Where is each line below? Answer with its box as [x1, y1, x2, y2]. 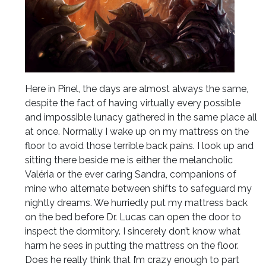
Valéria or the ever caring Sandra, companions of [25, 168, 236, 180]
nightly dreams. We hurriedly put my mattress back [25, 197, 248, 208]
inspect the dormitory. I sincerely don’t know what [25, 225, 240, 237]
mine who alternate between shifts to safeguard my [25, 182, 252, 194]
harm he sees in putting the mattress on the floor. [25, 239, 238, 251]
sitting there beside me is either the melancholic [25, 154, 233, 166]
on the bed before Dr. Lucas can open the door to [25, 211, 241, 223]
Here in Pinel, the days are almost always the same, [25, 83, 248, 94]
